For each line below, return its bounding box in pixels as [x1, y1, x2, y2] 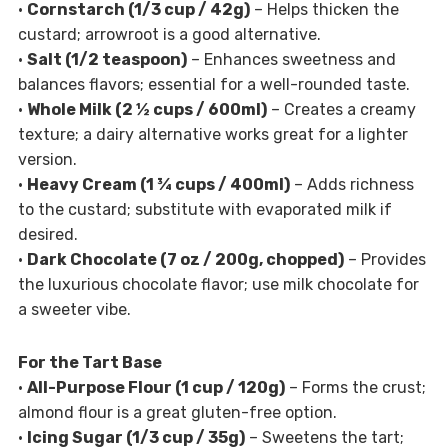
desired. [17, 225, 78, 245]
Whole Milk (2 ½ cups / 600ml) [26, 100, 267, 120]
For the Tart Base [17, 353, 162, 373]
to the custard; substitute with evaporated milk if [17, 200, 392, 220]
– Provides [343, 250, 426, 270]
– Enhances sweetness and [186, 50, 396, 70]
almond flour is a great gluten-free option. [17, 403, 337, 423]
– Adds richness [289, 175, 414, 195]
